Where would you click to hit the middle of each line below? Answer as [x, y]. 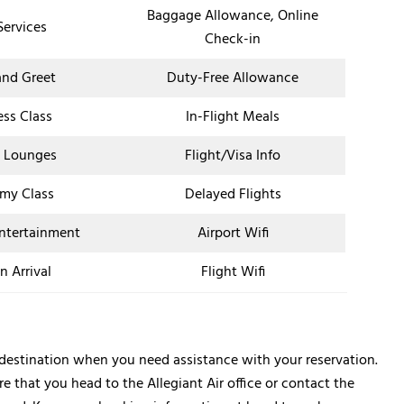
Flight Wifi [233, 273]
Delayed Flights [233, 195]
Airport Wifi [233, 234]
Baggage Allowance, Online [233, 17]
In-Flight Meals [233, 118]
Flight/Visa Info [233, 156]
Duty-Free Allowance [233, 79]
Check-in [233, 40]
